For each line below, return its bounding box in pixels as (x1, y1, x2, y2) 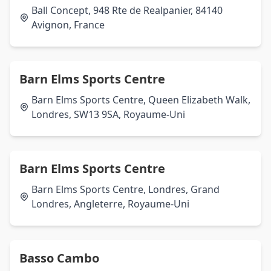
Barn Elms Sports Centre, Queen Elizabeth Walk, (31, 93, 250, 106)
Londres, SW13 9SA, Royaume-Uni (31, 108, 185, 121)
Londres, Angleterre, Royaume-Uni (31, 197, 189, 211)
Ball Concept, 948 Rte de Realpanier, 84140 (31, 4, 223, 17)
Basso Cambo (19, 250, 99, 266)
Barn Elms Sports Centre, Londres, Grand (31, 183, 220, 196)
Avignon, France (31, 18, 105, 31)
